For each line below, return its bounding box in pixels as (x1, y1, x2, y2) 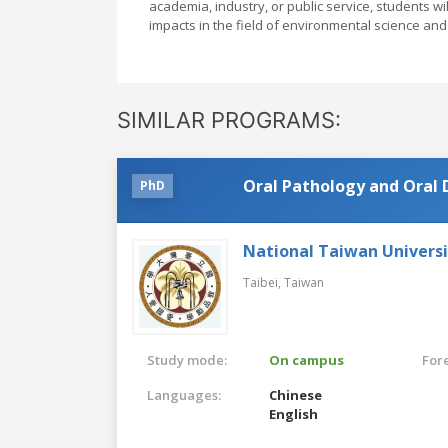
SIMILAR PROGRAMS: (117, 106, 341, 133)
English (269, 404, 319, 423)
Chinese (269, 385, 323, 404)
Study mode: (147, 350, 227, 369)
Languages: (147, 385, 221, 404)
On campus (269, 350, 345, 369)
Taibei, (243, 273, 284, 291)
